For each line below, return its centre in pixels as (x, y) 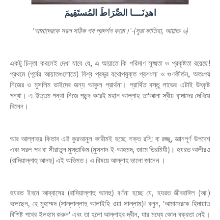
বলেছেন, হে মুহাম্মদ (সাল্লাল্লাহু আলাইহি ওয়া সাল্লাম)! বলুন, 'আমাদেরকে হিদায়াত (110, 204)
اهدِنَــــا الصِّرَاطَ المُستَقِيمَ (110, 13)
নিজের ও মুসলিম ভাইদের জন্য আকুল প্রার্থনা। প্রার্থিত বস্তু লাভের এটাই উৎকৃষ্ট (110, 85)
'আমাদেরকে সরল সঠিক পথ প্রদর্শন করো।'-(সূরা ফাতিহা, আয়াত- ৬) (110, 31)
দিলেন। (19, 106)
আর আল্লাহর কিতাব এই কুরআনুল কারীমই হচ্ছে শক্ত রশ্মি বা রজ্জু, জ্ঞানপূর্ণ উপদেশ (110, 139)
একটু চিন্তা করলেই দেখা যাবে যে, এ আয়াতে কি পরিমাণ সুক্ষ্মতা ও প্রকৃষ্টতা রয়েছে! (110, 63)
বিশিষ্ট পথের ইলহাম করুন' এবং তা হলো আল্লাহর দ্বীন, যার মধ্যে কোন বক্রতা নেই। (110, 214)
